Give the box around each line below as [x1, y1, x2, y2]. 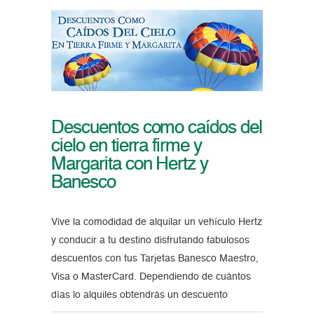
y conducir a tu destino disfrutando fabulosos [50, 235, 250, 245]
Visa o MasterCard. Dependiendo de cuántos [50, 271, 251, 282]
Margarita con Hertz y [50, 155, 209, 174]
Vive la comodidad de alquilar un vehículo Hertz [50, 217, 262, 227]
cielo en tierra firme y [50, 137, 203, 156]
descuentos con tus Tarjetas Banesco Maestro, [50, 253, 259, 264]
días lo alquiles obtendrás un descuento [50, 289, 228, 300]
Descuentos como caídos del [50, 118, 262, 137]
